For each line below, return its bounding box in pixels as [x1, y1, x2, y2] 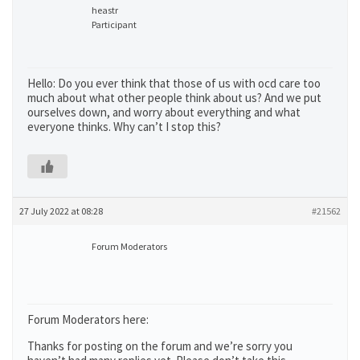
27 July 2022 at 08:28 [19, 205, 103, 217]
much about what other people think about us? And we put [27, 90, 321, 105]
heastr [92, 4, 118, 16]
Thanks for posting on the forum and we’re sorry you [27, 338, 292, 354]
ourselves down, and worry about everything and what [27, 104, 301, 120]
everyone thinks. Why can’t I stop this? [27, 119, 221, 134]
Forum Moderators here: [27, 312, 149, 327]
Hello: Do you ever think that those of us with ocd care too [27, 76, 321, 91]
